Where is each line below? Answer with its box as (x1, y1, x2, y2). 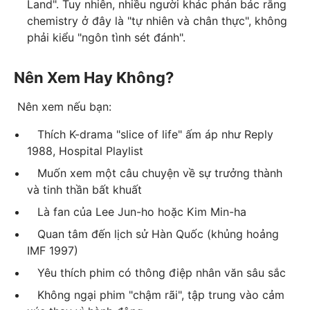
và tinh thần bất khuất (27, 183, 143, 197)
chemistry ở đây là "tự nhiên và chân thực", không (27, 14, 288, 28)
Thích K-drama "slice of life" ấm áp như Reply (27, 127, 274, 142)
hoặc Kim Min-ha (154, 205, 247, 219)
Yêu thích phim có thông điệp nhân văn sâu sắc (27, 266, 286, 280)
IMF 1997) (27, 244, 79, 258)
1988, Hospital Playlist (27, 144, 144, 158)
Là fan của (27, 205, 96, 219)
